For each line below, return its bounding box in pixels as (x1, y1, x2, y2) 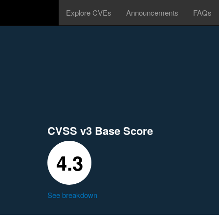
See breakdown (47, 190, 97, 200)
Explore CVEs (66, 7, 111, 18)
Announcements (126, 7, 178, 18)
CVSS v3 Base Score (47, 123, 153, 138)
